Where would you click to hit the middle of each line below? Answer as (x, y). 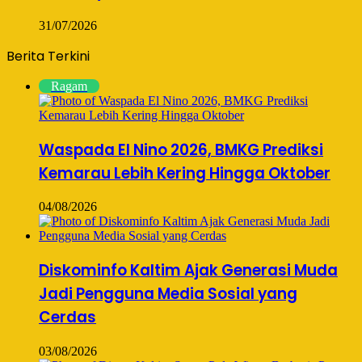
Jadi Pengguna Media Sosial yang (168, 294)
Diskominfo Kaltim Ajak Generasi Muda (188, 270)
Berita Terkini (48, 56)
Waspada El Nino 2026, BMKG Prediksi (181, 149)
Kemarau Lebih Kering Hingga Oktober (185, 173)
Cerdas (67, 317)
